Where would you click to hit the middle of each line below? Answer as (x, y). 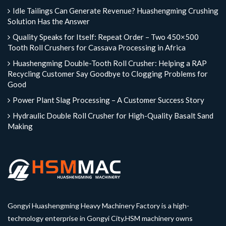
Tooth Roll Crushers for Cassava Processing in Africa (97, 47)
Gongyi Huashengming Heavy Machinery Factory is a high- (98, 205)
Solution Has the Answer (49, 21)
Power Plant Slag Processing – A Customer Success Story (108, 100)
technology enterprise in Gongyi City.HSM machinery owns (100, 218)
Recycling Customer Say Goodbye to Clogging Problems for (108, 73)
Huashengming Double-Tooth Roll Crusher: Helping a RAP (110, 63)
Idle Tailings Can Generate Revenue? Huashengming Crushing (116, 10)
